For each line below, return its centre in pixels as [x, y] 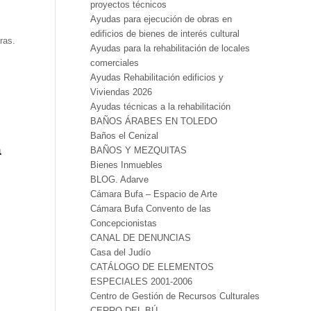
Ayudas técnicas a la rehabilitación [160, 107]
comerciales [114, 63]
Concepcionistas [123, 223]
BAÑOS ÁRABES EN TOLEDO [153, 121]
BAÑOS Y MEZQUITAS [138, 150]
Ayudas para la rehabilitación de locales [170, 48]
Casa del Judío [120, 252]
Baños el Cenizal [124, 136]
